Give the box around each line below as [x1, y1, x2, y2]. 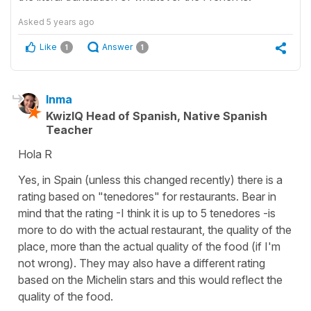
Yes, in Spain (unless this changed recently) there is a [18, 173, 283, 187]
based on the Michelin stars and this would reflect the [18, 273, 283, 287]
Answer [102, 42, 133, 53]
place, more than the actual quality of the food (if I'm [18, 239, 280, 254]
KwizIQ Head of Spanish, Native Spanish [46, 109, 267, 124]
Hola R [18, 147, 52, 162]
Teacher [46, 123, 93, 137]
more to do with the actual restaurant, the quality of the [18, 223, 292, 237]
